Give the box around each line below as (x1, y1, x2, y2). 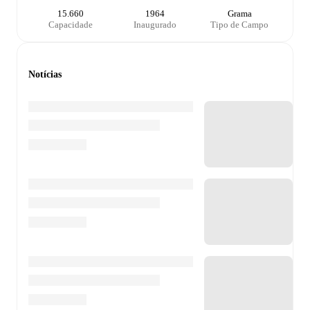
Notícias (28, 69, 62, 80)
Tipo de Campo (210, 19, 268, 30)
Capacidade (48, 19, 93, 30)
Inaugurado (134, 19, 176, 30)
